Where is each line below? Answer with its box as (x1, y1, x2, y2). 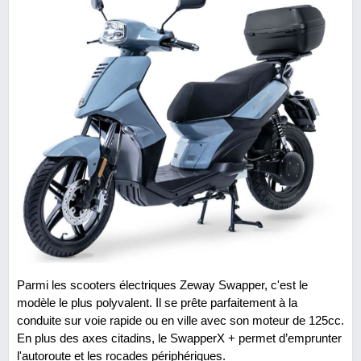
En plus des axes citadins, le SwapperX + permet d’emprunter (17, 331, 342, 346)
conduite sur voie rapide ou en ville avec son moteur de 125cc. (17, 313, 344, 328)
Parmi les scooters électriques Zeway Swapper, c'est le (17, 278, 308, 293)
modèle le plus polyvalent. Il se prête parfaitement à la (17, 296, 297, 310)
